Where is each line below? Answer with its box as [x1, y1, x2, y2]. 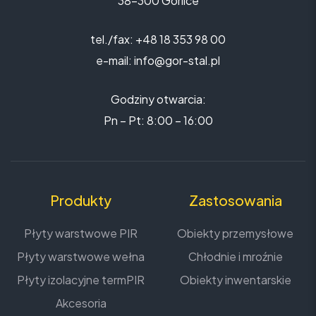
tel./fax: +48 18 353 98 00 [90, 31, 226, 47]
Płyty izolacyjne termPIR [17, 272, 145, 287]
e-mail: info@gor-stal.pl [96, 52, 220, 68]
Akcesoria [55, 295, 107, 310]
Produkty [50, 190, 111, 209]
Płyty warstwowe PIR [24, 225, 138, 241]
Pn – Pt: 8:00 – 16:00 [103, 112, 213, 128]
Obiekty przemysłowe [177, 225, 293, 241]
